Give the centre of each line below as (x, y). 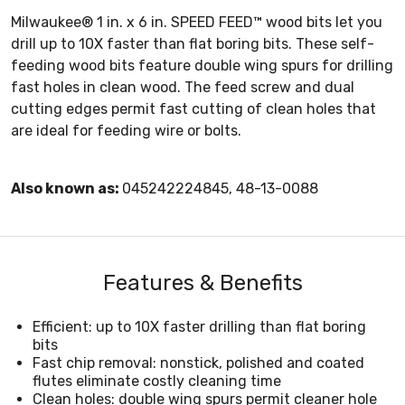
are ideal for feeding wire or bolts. (126, 130)
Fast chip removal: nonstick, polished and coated (198, 363)
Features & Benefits (202, 283)
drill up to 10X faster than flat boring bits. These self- (193, 43)
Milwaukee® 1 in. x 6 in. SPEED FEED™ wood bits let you (197, 22)
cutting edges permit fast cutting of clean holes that (193, 108)
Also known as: (66, 188)
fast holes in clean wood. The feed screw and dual (183, 87)
